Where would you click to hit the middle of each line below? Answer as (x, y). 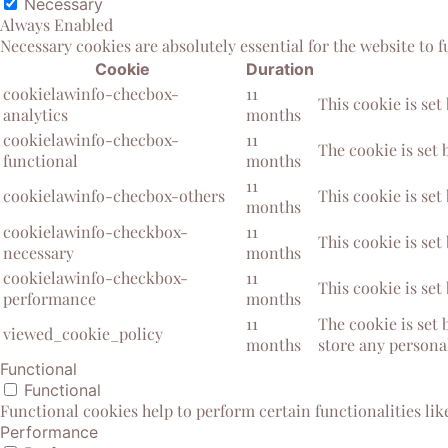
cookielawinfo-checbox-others (114, 195)
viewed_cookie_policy (83, 333)
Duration (280, 69)
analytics (35, 114)
